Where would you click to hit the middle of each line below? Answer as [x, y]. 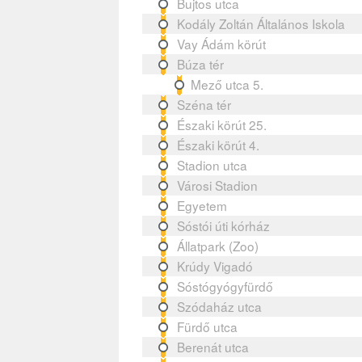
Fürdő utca [208, 326]
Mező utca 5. [227, 84]
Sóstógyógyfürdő [225, 286]
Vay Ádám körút [222, 43]
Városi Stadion [218, 185]
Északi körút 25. [222, 124]
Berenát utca [213, 346]
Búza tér [201, 63]
